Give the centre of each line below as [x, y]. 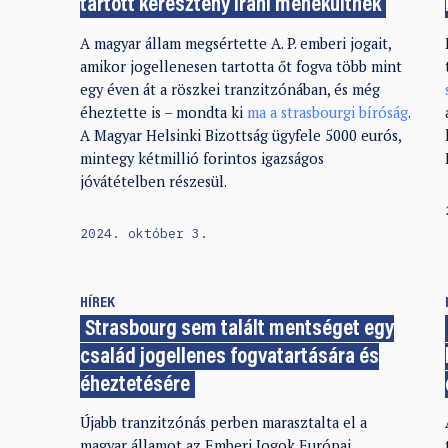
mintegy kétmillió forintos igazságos [201, 158]
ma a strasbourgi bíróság [327, 112]
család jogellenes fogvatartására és [229, 358]
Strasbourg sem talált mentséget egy [240, 330]
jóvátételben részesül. [153, 181]
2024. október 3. [143, 233]
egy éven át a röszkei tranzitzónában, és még [229, 89]
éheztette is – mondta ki [163, 112]
